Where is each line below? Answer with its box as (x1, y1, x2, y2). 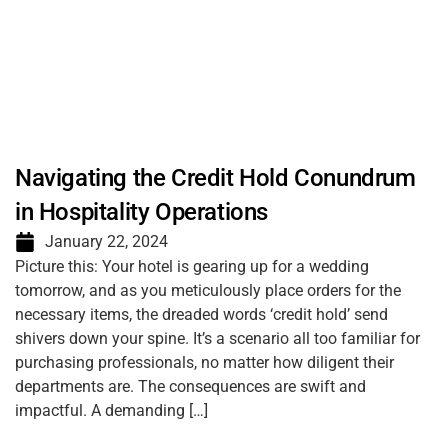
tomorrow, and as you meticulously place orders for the (15, 281, 401, 300)
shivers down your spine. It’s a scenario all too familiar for (15, 329, 420, 348)
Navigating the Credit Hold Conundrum (15, 164, 416, 192)
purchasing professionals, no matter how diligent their (15, 353, 394, 372)
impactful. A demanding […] (15, 401, 208, 420)
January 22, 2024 (45, 232, 168, 251)
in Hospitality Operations (15, 198, 269, 226)
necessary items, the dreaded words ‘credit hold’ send (15, 305, 388, 324)
